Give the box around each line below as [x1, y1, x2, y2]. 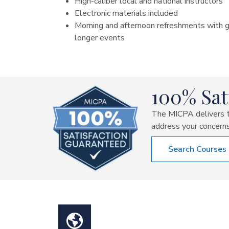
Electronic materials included [75, 8, 178, 19]
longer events [75, 32, 125, 43]
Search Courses [168, 144, 226, 155]
